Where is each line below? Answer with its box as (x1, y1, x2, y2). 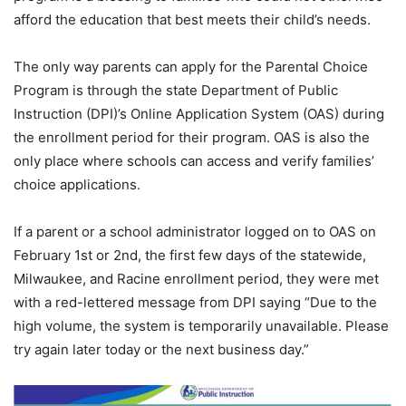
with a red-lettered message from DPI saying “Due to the (14, 293, 377, 311)
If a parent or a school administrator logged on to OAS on (14, 222, 376, 240)
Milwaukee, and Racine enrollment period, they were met (14, 269, 379, 287)
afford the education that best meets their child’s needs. (14, 10, 371, 28)
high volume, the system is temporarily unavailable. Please (14, 316, 389, 334)
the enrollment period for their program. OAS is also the (14, 128, 370, 146)
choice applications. (14, 175, 140, 193)
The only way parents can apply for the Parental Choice (14, 57, 368, 75)
